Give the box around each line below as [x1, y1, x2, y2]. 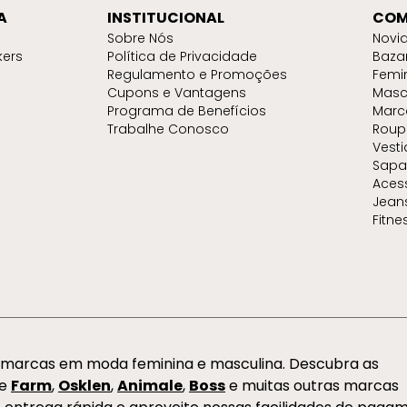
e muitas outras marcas [225, 375, 399, 397]
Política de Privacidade [107, 47, 258, 66]
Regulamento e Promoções [107, 65, 288, 84]
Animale [117, 375, 183, 397]
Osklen [58, 375, 111, 397]
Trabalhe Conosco [107, 120, 230, 139]
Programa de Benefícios [107, 102, 267, 121]
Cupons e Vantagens [107, 84, 247, 103]
